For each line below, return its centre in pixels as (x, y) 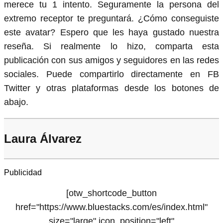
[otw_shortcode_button (111, 193)
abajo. (16, 102)
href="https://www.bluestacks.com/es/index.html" (111, 207)
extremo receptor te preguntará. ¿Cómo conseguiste (111, 18)
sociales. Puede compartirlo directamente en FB (111, 74)
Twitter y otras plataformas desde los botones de (111, 88)
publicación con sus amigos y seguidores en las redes (111, 60)
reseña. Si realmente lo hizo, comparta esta (111, 46)
